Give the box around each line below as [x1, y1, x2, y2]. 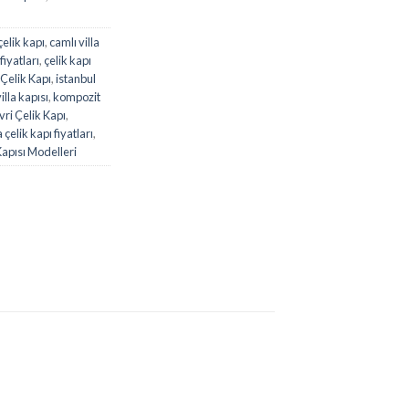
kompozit [53, 89, 100, 104]
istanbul [56, 70, 96, 86]
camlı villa [49, 34, 100, 49]
